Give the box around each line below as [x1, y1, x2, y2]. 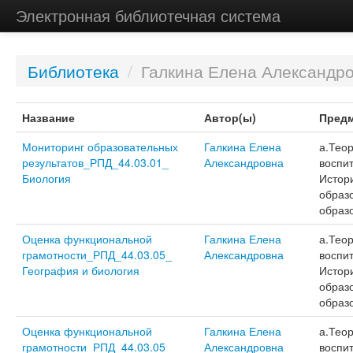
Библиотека [27, 59, 119, 83]
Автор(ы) [203, 110, 256, 125]
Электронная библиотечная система [15, 4, 281, 27]
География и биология [21, 262, 139, 278]
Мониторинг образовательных [21, 139, 178, 154]
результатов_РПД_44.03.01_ [21, 154, 169, 170]
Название [21, 110, 75, 125]
